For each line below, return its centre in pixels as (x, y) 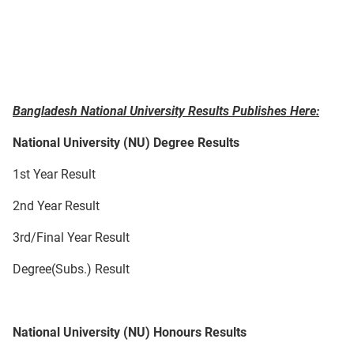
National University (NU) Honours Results (130, 333)
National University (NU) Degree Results (126, 143)
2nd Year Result (56, 206)
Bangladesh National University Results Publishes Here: (166, 111)
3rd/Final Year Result (71, 238)
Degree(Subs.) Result (71, 269)
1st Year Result (54, 175)
